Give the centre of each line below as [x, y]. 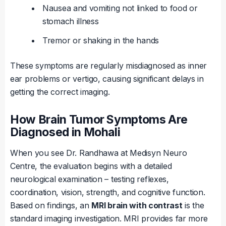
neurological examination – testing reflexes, [90, 179]
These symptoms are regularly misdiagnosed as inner [109, 66]
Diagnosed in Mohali [65, 132]
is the [193, 206]
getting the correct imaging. [60, 92]
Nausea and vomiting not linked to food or [120, 8]
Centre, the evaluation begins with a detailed [91, 166]
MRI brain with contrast [137, 206]
